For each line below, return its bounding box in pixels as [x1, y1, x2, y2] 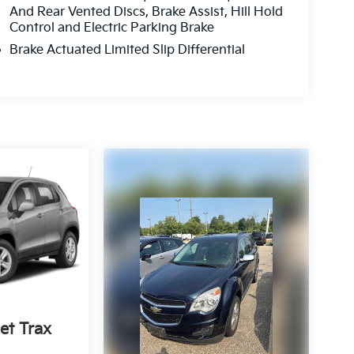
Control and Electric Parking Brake [9, 21, 214, 36]
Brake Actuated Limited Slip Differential [9, 43, 245, 58]
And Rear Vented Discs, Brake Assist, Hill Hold [9, 5, 283, 21]
